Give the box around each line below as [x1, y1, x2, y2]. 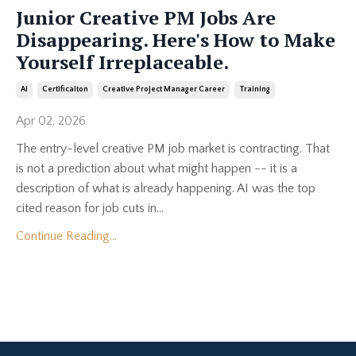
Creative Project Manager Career [103, 84, 225, 94]
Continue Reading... [16, 228, 117, 243]
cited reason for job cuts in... [16, 200, 164, 215]
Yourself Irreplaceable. [16, 48, 229, 75]
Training [239, 84, 270, 94]
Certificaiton [42, 84, 88, 94]
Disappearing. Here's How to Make [16, 26, 335, 52]
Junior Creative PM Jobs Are [16, 4, 276, 30]
